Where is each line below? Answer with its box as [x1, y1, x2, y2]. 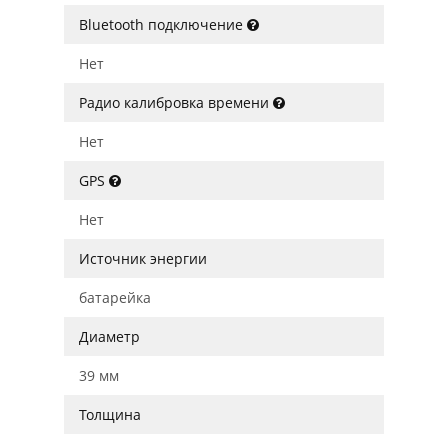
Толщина [79, 405, 141, 424]
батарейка [79, 288, 151, 307]
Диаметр [79, 327, 140, 346]
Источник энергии [79, 249, 207, 268]
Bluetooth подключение [79, 15, 247, 34]
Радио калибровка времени [79, 93, 273, 112]
